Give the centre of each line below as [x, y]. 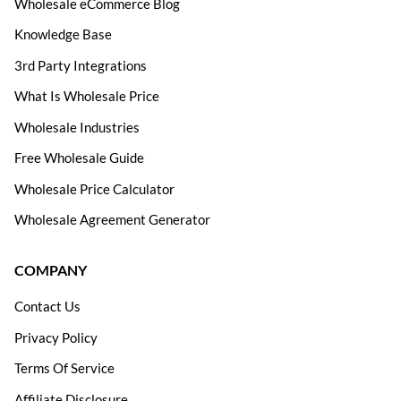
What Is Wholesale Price [87, 96]
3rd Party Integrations [81, 65]
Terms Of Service [64, 368]
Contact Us [47, 307]
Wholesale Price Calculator [94, 188]
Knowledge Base [63, 34]
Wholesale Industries [77, 127]
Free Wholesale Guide [79, 158]
